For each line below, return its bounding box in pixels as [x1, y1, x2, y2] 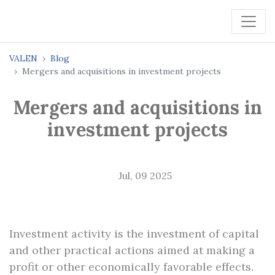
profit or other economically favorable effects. [9, 260, 254, 274]
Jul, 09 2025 [118, 169, 172, 182]
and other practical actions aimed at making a [9, 243, 255, 257]
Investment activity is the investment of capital [9, 227, 259, 241]
